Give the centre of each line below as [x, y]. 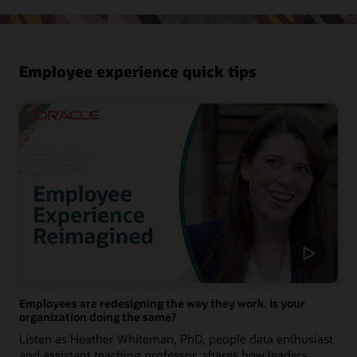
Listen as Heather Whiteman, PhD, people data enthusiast [176, 339]
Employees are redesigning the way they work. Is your [162, 304]
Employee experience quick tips [137, 72]
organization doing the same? [98, 317]
